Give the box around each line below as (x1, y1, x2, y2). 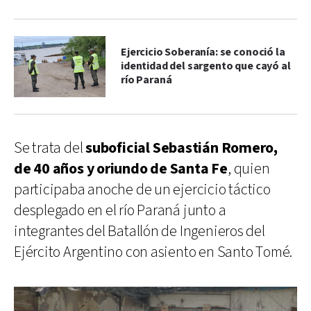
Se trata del (14, 137, 86, 158)
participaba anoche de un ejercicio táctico (14, 179, 271, 200)
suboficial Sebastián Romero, (85, 137, 278, 158)
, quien (227, 158, 270, 179)
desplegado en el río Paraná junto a (14, 200, 226, 221)
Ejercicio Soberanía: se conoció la (121, 44, 285, 60)
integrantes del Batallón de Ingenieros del (14, 221, 265, 242)
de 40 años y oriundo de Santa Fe (14, 158, 228, 179)
